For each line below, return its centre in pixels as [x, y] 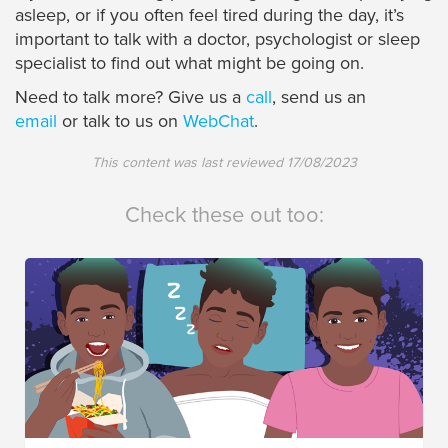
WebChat [218, 121]
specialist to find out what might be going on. [189, 63]
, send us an [319, 97]
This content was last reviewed [189, 163]
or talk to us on [120, 121]
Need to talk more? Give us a [130, 97]
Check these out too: [224, 215]
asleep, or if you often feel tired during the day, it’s [209, 15]
